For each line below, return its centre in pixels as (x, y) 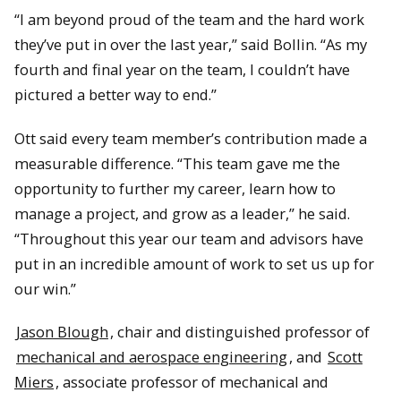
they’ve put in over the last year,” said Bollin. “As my (191, 45)
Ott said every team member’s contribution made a (191, 138)
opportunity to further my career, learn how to (175, 188)
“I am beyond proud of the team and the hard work (189, 20)
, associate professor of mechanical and (192, 382)
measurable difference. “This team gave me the (177, 163)
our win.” (45, 288)
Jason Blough (62, 332)
